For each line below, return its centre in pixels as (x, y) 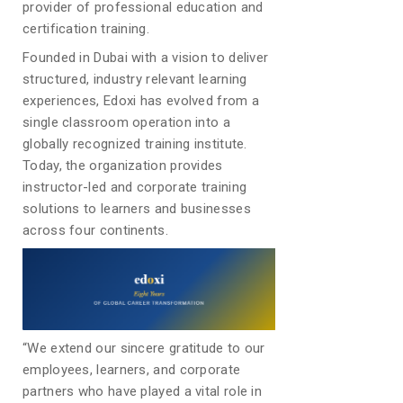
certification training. (86, 29)
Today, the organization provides (123, 166)
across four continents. (95, 231)
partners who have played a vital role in (143, 391)
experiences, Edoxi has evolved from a (141, 101)
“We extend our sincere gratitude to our (144, 348)
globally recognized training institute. (135, 144)
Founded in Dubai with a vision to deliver (146, 58)
